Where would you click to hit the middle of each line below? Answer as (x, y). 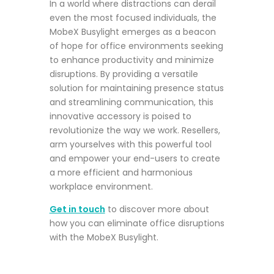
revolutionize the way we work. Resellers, (135, 131)
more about (183, 209)
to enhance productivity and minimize (131, 60)
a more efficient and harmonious (121, 173)
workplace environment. (101, 187)
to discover (131, 209)
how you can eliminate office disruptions (137, 224)
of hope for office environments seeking (136, 46)
